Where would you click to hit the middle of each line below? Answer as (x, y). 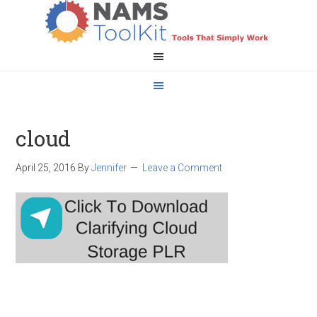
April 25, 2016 (46, 168)
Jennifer (109, 168)
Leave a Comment (183, 168)
